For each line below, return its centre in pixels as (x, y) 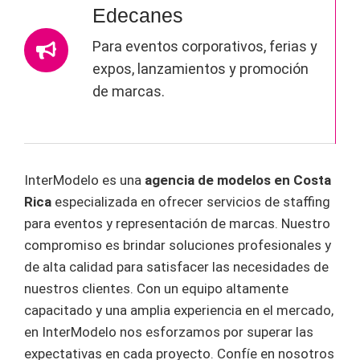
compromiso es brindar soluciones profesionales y (178, 245)
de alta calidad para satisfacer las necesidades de (176, 267)
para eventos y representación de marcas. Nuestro (177, 224)
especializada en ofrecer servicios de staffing (191, 202)
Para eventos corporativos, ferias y (205, 47)
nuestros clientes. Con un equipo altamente (156, 289)
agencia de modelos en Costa (238, 180)
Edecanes (138, 16)
